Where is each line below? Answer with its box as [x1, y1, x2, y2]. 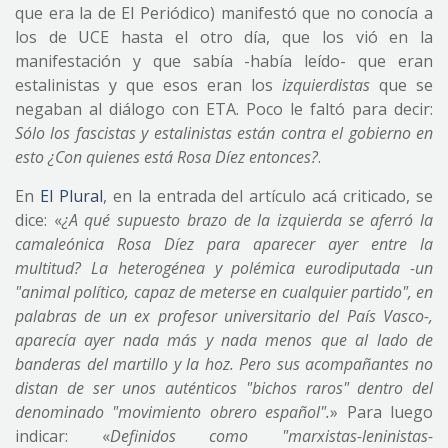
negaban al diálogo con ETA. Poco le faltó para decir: [15, 98, 433, 120]
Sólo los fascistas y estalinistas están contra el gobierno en [15, 122, 433, 144]
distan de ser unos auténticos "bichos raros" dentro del [15, 377, 433, 399]
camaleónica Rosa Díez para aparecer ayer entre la [15, 233, 433, 255]
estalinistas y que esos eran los [15, 74, 282, 96]
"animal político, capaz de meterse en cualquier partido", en [15, 281, 433, 303]
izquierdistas [282, 74, 370, 96]
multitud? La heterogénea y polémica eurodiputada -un [15, 257, 433, 279]
